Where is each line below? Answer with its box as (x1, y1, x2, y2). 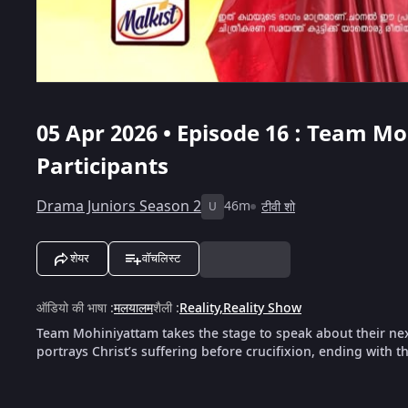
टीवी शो (261, 197, 295, 217)
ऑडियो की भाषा (36, 298, 107, 318)
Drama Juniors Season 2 (36, 195, 201, 218)
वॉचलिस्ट (142, 250, 180, 265)
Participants (36, 149, 168, 183)
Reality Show (223, 298, 301, 318)
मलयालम (114, 298, 153, 318)
